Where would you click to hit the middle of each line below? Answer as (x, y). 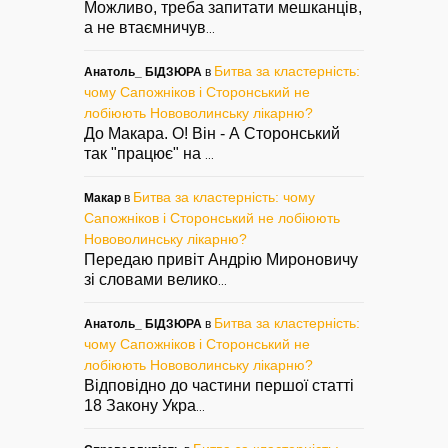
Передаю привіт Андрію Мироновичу (221, 259)
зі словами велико (151, 279)
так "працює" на (144, 153)
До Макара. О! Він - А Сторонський (212, 133)
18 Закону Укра (140, 405)
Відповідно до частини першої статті (219, 385)
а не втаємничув (145, 27)
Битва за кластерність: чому (224, 196)
